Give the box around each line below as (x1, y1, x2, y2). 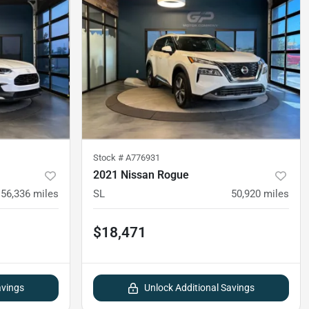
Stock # (93, 152, 126, 163)
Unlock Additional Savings (144, 281, 255, 293)
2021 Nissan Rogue (93, 168, 189, 181)
